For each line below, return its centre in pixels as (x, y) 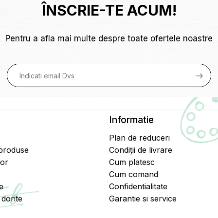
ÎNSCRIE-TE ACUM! (109, 10)
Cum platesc (132, 162)
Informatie (131, 120)
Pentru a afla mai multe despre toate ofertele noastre (109, 38)
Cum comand (133, 174)
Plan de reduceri (139, 138)
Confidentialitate (138, 186)
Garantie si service (143, 199)
